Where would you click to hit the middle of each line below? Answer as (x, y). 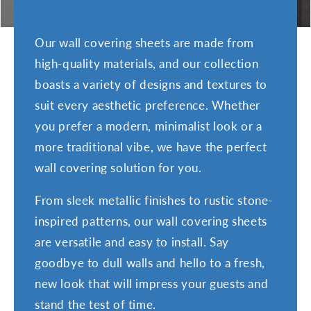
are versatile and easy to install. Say (132, 242)
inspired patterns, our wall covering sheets (151, 221)
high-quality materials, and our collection (147, 64)
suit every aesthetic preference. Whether (148, 105)
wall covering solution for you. (118, 168)
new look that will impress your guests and (152, 284)
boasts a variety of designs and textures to (151, 84)
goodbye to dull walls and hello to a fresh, (150, 263)
